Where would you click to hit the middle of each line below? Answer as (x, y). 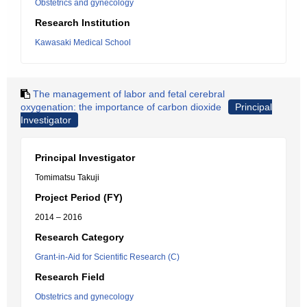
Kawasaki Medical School (83, 42)
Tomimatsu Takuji (67, 177)
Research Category (79, 237)
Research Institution (83, 23)
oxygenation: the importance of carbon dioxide (121, 107)
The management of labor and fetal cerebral (129, 94)
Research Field (70, 277)
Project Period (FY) (79, 197)
